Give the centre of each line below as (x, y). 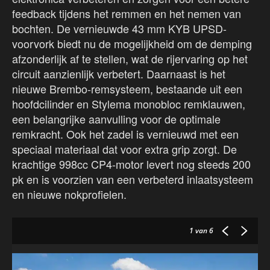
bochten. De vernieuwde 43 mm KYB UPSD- (119, 29)
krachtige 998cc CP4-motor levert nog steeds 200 (131, 164)
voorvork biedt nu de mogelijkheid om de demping (132, 44)
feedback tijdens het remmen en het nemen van (127, 14)
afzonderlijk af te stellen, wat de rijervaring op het (130, 59)
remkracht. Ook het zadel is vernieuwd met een (125, 134)
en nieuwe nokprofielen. (69, 194)
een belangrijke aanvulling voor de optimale (116, 119)
